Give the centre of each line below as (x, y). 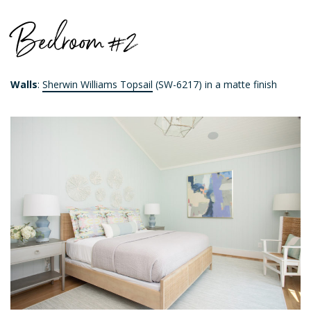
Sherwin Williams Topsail (98, 84)
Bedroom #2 (74, 39)
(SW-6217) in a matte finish (215, 84)
